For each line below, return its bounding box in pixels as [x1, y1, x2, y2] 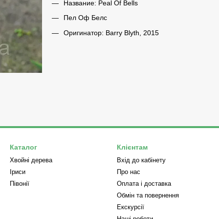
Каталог [10, 143, 37, 151]
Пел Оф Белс [63, 14, 107, 22]
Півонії [10, 180, 29, 187]
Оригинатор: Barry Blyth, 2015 [63, 28, 159, 37]
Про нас [117, 168, 140, 175]
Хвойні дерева [10, 156, 52, 164]
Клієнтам [117, 143, 148, 151]
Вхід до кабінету [117, 156, 166, 164]
